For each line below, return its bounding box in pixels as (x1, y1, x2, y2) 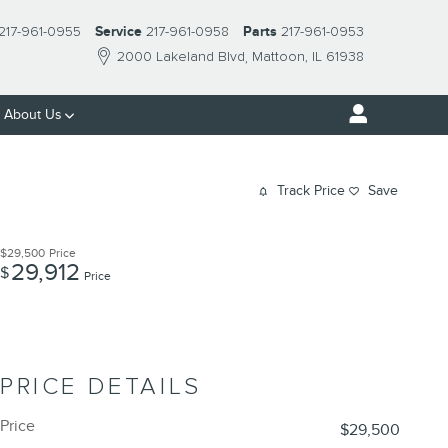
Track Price (277, 182, 345, 200)
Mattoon (252, 48, 305, 66)
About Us (4, 106, 62, 123)
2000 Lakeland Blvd (117, 48, 245, 66)
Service (95, 23, 142, 40)
